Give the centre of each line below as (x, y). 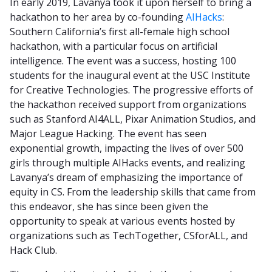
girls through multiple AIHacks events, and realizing (127, 162)
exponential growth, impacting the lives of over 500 (127, 148)
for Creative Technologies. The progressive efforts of (131, 90)
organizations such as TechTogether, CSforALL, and (129, 235)
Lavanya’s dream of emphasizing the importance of (126, 177)
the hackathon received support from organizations (128, 104)
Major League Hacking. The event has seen (108, 133)
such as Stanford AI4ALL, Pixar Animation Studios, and (133, 119)
